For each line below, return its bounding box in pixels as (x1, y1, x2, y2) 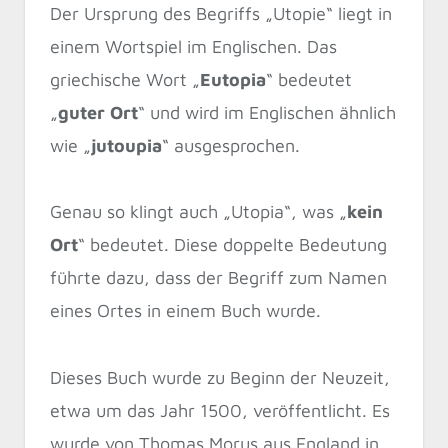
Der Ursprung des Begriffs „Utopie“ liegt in (50, 2, 392, 24)
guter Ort (58, 101, 138, 123)
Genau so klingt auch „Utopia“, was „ (50, 201, 347, 223)
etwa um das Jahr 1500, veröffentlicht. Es (50, 399, 390, 421)
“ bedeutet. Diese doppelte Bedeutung (78, 234, 387, 256)
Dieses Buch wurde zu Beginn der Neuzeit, (50, 366, 390, 388)
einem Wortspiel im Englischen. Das (50, 35, 337, 57)
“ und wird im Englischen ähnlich (138, 101, 396, 123)
